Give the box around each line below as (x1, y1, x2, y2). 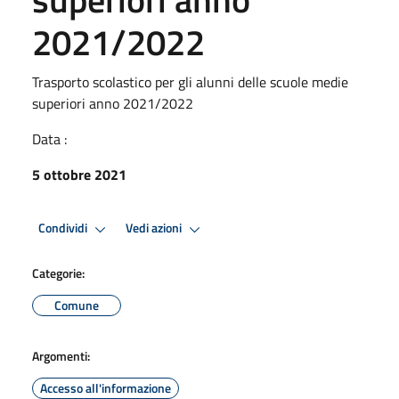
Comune (54, 295, 99, 314)
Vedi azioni (126, 218, 184, 239)
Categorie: (32, 263, 85, 282)
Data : (32, 127, 67, 150)
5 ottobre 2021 (32, 163, 126, 185)
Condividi (38, 218, 90, 239)
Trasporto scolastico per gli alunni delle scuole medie (32, 70, 348, 93)
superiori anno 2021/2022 (32, 92, 193, 114)
